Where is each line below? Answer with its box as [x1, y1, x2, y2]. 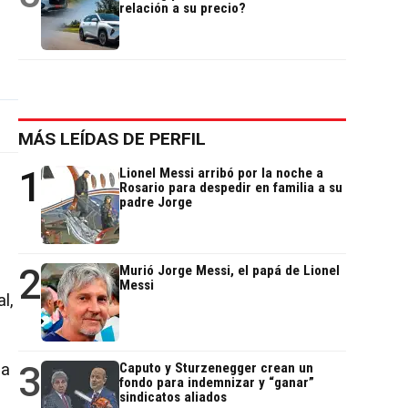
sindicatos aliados [119, 389, 227, 406]
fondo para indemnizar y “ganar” [119, 374, 314, 392]
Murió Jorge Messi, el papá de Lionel [119, 262, 340, 280]
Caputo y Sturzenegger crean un [119, 360, 313, 377]
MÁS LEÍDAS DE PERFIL [18, 128, 206, 150]
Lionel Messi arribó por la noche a [119, 165, 323, 182]
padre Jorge [119, 194, 192, 211]
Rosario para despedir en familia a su [119, 179, 342, 197]
